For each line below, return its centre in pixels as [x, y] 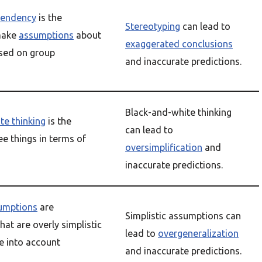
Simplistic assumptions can [183, 216]
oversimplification [164, 147]
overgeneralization [198, 233]
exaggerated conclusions [179, 44]
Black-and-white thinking [178, 112]
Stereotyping [153, 26]
